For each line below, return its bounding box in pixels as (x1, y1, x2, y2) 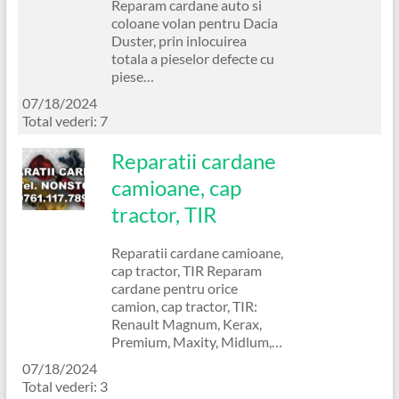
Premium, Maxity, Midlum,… (110, 332, 282, 350)
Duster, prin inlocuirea (110, 31, 247, 49)
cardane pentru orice (110, 279, 238, 297)
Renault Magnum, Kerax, (110, 314, 262, 332)
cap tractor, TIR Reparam (110, 261, 262, 279)
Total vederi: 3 (21, 377, 108, 395)
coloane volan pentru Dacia (110, 13, 278, 31)
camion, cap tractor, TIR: (110, 297, 257, 314)
